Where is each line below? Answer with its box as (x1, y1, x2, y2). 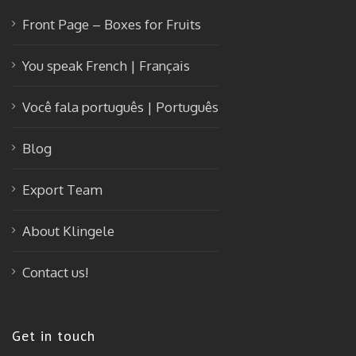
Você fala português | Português (22, 99, 219, 116)
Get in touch (12, 327, 95, 346)
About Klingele (22, 222, 114, 240)
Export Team (22, 181, 103, 199)
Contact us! (22, 264, 88, 281)
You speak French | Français (22, 57, 190, 75)
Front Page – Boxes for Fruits (22, 16, 201, 33)
